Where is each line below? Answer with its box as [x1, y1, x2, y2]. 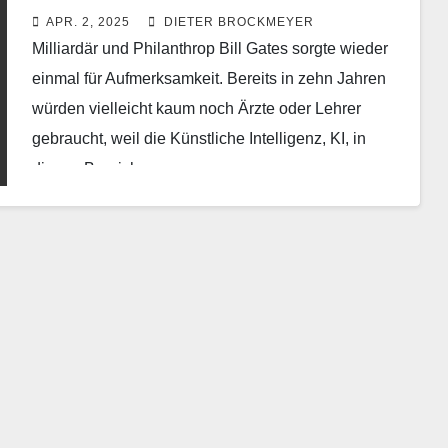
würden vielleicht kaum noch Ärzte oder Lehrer [31, 99, 361, 117]
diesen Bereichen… [31, 159, 173, 177]
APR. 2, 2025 [45, 14, 130, 29]
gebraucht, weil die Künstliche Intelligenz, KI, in [31, 129, 366, 147]
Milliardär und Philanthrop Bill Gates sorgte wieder [31, 39, 388, 57]
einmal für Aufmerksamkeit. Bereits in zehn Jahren [31, 69, 386, 87]
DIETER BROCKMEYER [159, 14, 314, 29]
